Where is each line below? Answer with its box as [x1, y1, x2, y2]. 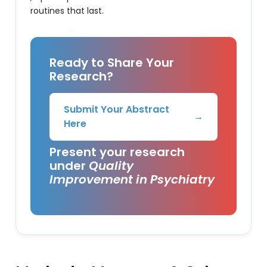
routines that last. [30, 5, 104, 17]
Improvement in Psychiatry [49, 171, 215, 188]
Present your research [49, 144, 185, 160]
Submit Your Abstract [64, 103, 170, 116]
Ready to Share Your [49, 54, 175, 71]
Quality [89, 157, 134, 174]
